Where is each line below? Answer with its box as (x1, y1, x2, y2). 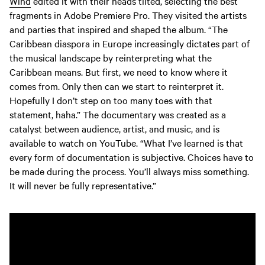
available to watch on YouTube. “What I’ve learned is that (9, 135, 243, 149)
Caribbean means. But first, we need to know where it (9, 64, 228, 78)
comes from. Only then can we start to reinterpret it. (9, 79, 224, 92)
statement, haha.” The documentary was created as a (9, 107, 226, 121)
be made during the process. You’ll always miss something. (9, 164, 249, 177)
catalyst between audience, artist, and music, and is (9, 121, 219, 135)
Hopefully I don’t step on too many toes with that (9, 93, 212, 106)
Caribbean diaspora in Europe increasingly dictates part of (9, 36, 250, 50)
